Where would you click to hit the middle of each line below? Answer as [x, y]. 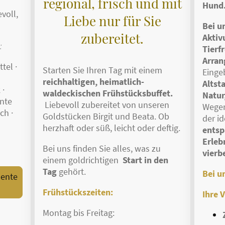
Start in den [145, 160]
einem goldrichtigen [82, 160]
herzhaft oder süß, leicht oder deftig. [112, 128]
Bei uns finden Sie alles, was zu [102, 149]
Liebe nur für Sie [112, 21]
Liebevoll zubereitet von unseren [106, 105]
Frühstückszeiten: [78, 192]
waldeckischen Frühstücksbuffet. [108, 93]
